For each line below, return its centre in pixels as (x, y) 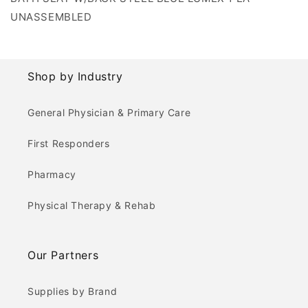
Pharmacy (52, 174)
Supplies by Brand (73, 291)
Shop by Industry (75, 76)
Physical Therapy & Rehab (92, 205)
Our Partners (63, 255)
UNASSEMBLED (51, 16)
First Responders (69, 143)
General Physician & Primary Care (109, 112)
